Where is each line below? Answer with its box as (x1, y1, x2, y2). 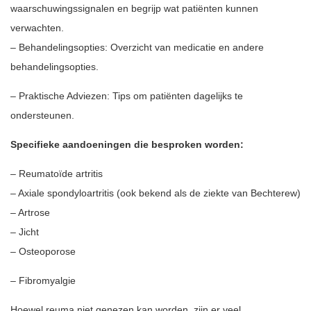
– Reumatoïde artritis (10, 168, 103, 179)
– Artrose (10, 207, 50, 218)
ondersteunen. (10, 110, 74, 121)
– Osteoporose (10, 246, 76, 257)
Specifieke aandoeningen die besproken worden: (10, 139, 244, 150)
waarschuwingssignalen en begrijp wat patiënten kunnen (10, 3, 258, 14)
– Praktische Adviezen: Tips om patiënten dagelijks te (10, 90, 243, 101)
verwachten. (10, 22, 64, 33)
